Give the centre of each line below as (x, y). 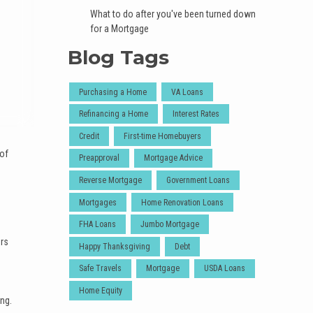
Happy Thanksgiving (115, 246)
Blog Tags (118, 57)
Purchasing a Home (113, 92)
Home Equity (101, 290)
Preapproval (99, 158)
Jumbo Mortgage (170, 225)
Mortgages (98, 202)
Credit (89, 136)
